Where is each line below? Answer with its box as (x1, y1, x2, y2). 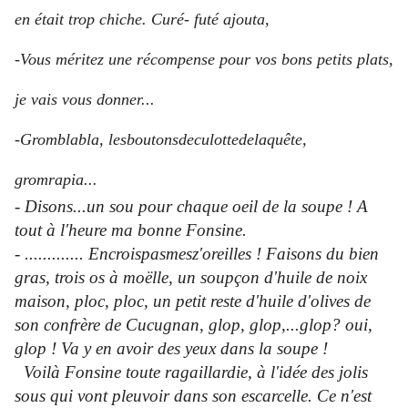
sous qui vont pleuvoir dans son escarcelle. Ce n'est (15, 386, 372, 406)
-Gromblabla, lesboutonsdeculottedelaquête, (15, 130, 307, 149)
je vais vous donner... (15, 90, 155, 109)
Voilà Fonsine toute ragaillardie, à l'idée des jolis (15, 362, 368, 382)
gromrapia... (15, 170, 97, 189)
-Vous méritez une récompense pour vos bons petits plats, (15, 50, 393, 69)
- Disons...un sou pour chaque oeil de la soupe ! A (15, 197, 368, 217)
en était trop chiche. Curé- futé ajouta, (15, 10, 274, 29)
